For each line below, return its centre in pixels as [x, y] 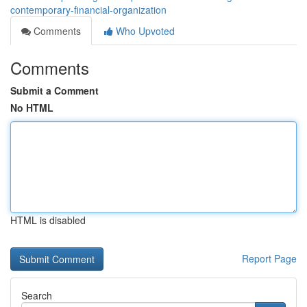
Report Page [269, 258]
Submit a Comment [54, 90]
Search [37, 295]
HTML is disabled [48, 220]
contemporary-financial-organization [88, 10]
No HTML [32, 108]
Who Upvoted [144, 31]
